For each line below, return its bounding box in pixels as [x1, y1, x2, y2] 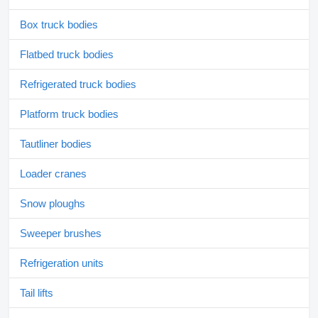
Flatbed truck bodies [20, 48, 114, 61]
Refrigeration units [20, 257, 104, 270]
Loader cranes [20, 168, 87, 180]
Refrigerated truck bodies [20, 78, 136, 91]
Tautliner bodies [20, 138, 92, 150]
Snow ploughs [20, 197, 85, 210]
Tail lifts [20, 287, 53, 300]
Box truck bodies [20, 18, 98, 31]
